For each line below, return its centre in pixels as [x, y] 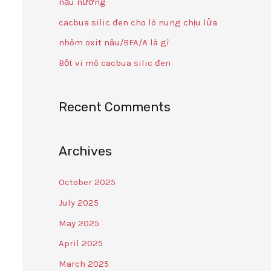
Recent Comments [114, 107]
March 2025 [83, 264]
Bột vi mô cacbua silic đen [114, 63]
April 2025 [80, 243]
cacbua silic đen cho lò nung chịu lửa [138, 22]
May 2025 [79, 223]
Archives [85, 151]
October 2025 [87, 182]
